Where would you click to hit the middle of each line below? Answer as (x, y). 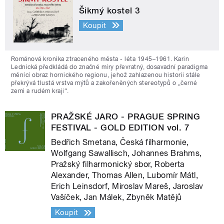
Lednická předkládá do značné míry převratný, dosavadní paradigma (109, 67)
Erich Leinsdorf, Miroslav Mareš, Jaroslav (127, 186)
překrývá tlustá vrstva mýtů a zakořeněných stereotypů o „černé (104, 83)
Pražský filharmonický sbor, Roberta (118, 164)
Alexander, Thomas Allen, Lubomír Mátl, (125, 175)
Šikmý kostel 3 (110, 11)
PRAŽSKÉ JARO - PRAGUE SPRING (126, 117)
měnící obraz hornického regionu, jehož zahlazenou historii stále (106, 75)
